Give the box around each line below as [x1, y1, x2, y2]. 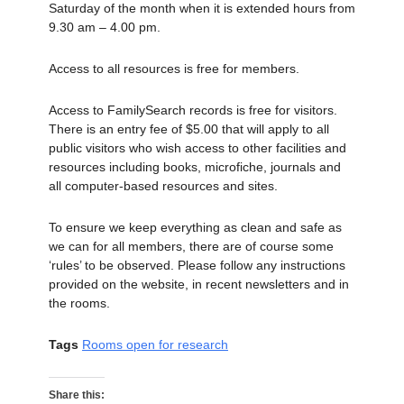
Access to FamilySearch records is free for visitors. [49, 103, 337, 118]
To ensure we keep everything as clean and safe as [49, 220, 342, 235]
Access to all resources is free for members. [49, 61, 299, 77]
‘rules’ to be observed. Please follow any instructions [49, 258, 345, 273]
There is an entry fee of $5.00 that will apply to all [49, 122, 329, 137]
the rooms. [49, 296, 110, 311]
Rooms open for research [82, 337, 228, 353]
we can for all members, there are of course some [49, 239, 334, 254]
